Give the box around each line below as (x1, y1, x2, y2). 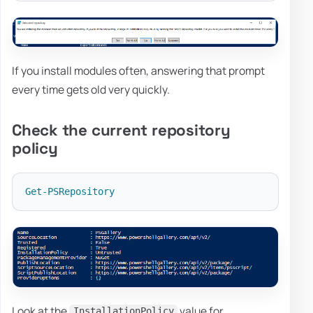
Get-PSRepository (24, 186, 115, 198)
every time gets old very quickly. (12, 81, 170, 97)
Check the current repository (12, 119, 231, 140)
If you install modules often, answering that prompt (12, 62, 265, 78)
